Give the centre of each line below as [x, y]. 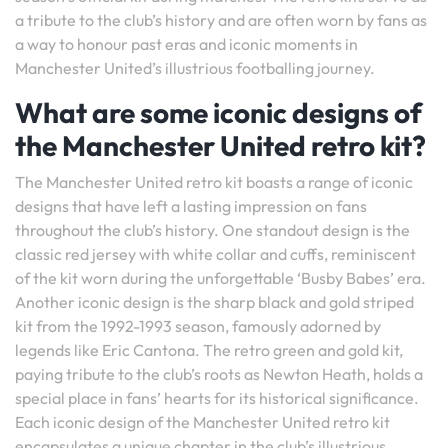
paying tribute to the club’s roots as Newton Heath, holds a [219, 374]
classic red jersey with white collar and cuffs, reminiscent [215, 254]
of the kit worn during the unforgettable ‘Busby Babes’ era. [220, 278]
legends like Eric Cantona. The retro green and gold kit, [209, 350]
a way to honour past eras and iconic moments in [186, 44]
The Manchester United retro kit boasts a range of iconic [214, 182]
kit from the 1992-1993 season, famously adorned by [198, 326]
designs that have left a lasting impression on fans [191, 206]
